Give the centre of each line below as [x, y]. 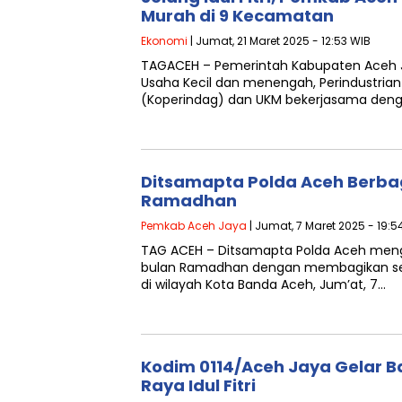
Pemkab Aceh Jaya [194, 226]
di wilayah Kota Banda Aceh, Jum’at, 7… [263, 284]
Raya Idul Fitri [198, 385]
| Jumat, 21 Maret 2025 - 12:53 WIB [279, 41]
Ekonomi [164, 41]
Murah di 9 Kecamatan [237, 16]
